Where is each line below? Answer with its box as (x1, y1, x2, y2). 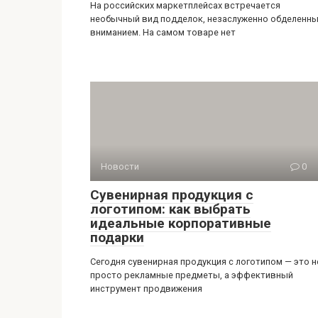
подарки (90, 229, 144, 246)
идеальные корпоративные (90, 215, 271, 231)
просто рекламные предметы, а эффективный (90, 270, 293, 280)
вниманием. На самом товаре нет (90, 27, 236, 38)
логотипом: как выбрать (90, 201, 251, 217)
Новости (101, 161, 139, 172)
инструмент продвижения (90, 283, 202, 294)
